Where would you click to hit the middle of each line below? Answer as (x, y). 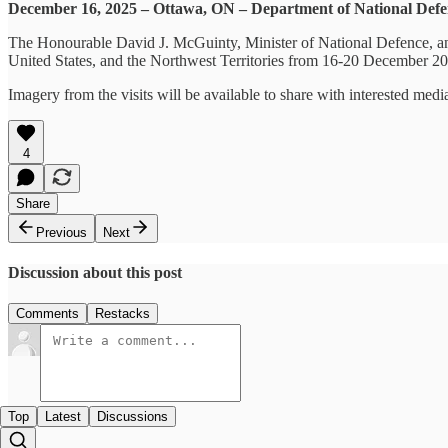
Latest (63, 417)
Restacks (122, 314)
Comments (47, 314)
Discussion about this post (95, 272)
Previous (61, 232)
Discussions (132, 417)
